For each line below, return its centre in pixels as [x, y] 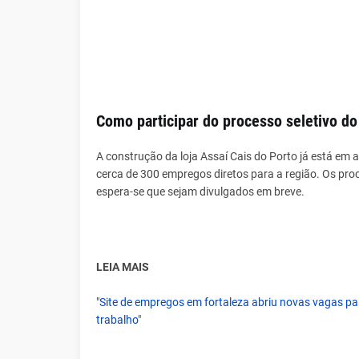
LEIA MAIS [122, 267]
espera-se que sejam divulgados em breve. [200, 192]
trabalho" [118, 320]
